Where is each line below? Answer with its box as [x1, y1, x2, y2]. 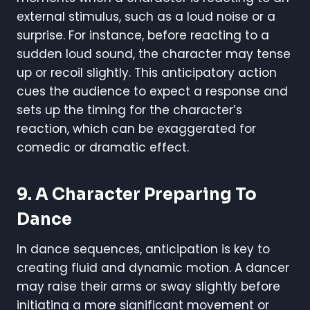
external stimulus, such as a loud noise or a [17, 8, 275, 25]
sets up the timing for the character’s [17, 101, 242, 118]
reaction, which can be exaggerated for [17, 120, 256, 137]
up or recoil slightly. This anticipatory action [17, 64, 277, 81]
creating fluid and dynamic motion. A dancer [17, 259, 289, 276]
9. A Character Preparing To [17, 183, 257, 205]
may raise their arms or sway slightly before [17, 277, 280, 295]
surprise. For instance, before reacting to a [17, 26, 269, 44]
